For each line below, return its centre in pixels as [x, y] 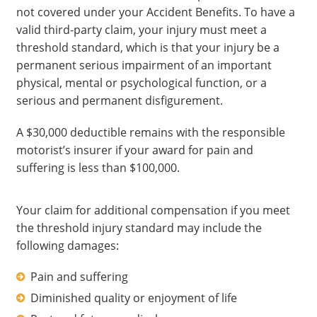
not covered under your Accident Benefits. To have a [155, 12]
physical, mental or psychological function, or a [141, 83]
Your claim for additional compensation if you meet [153, 210]
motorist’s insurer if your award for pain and [134, 150]
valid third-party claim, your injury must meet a [141, 30]
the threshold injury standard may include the [139, 228]
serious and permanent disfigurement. [119, 100]
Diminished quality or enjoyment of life [133, 298]
